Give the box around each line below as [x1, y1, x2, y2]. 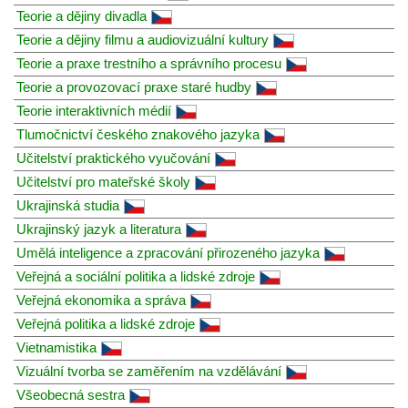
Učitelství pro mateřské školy [16, 173, 190, 189]
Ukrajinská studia [16, 197, 119, 213]
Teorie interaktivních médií [16, 102, 171, 118]
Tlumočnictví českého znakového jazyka [16, 126, 260, 142]
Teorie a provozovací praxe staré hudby [16, 78, 251, 95]
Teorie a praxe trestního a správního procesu [16, 55, 281, 71]
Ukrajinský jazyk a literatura [16, 220, 181, 237]
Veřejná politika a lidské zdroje [16, 315, 195, 331]
